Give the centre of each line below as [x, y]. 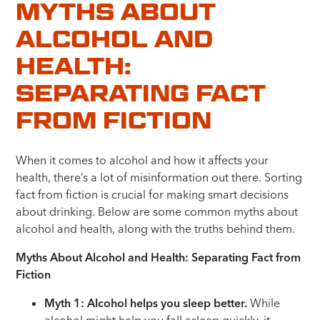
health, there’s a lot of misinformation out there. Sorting [159, 177]
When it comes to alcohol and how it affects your [142, 160]
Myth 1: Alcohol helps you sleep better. [146, 302]
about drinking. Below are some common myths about [157, 211]
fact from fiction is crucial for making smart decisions [152, 194]
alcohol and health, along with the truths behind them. [156, 228]
